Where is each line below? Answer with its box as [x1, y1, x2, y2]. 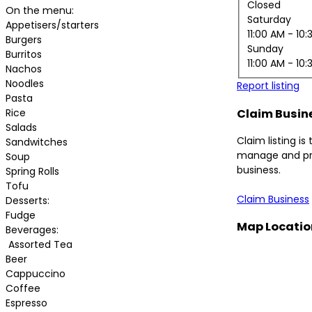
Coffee [6, 281, 40, 295]
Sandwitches [6, 134, 68, 149]
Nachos [6, 61, 42, 76]
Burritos [6, 47, 42, 61]
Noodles [6, 76, 44, 91]
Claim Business [237, 192, 309, 206]
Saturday [247, 13, 291, 27]
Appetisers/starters [6, 17, 99, 32]
